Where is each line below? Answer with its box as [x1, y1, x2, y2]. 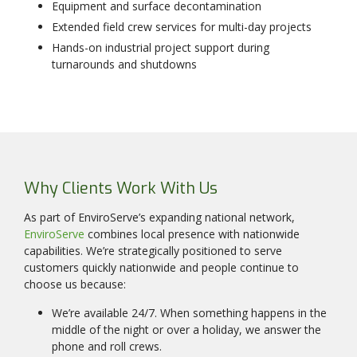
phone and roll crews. [52, 339, 162, 355]
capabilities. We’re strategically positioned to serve [24, 243, 282, 259]
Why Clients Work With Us [24, 178, 218, 200]
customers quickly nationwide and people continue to [24, 260, 299, 276]
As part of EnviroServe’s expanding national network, [24, 210, 295, 226]
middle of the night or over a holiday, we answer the [52, 322, 321, 338]
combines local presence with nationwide [84, 226, 300, 242]
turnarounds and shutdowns [52, 57, 197, 73]
